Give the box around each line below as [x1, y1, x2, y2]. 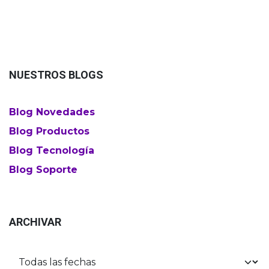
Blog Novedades [9, 106, 95, 118]
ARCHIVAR [9, 216, 61, 229]
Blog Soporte [9, 164, 77, 176]
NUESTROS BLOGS [9, 68, 103, 82]
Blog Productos [9, 125, 89, 138]
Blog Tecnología [9, 145, 94, 157]
